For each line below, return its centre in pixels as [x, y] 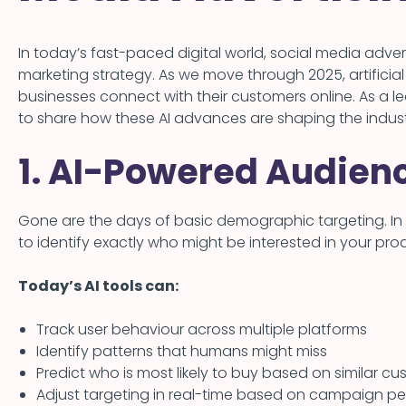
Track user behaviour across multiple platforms [202, 330]
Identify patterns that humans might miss [182, 352]
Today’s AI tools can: [98, 286]
